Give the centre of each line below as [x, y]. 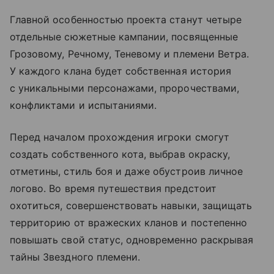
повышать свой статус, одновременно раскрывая [132, 239]
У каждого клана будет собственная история [120, 71]
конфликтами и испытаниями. [83, 105]
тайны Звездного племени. [75, 257]
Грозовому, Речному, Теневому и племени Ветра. [130, 54]
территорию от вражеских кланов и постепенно [129, 222]
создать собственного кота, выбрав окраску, [120, 154]
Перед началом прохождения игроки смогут [120, 137]
